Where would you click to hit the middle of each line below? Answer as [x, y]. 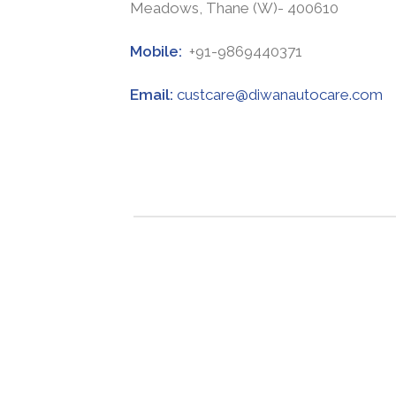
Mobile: [158, 51]
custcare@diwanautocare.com [280, 94]
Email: [153, 94]
